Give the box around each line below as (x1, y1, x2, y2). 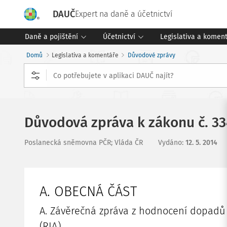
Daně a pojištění (25, 32, 78, 41)
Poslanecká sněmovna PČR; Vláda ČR (24, 138, 143, 147)
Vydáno (158, 138, 182, 147)
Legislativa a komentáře (52, 52, 119, 59)
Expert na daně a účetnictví (75, 9, 172, 19)
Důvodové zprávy (128, 52, 175, 59)
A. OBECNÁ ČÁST (40, 183, 137, 200)
